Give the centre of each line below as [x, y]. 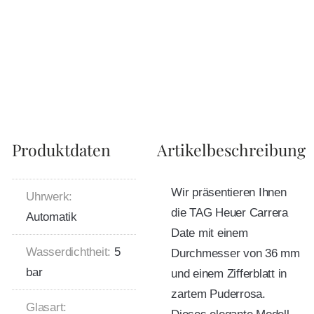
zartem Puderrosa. [218, 294]
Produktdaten [61, 149]
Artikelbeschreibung [231, 149]
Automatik [52, 217]
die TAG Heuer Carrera [230, 212]
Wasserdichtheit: [68, 252]
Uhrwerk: [49, 196]
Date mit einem [210, 233]
